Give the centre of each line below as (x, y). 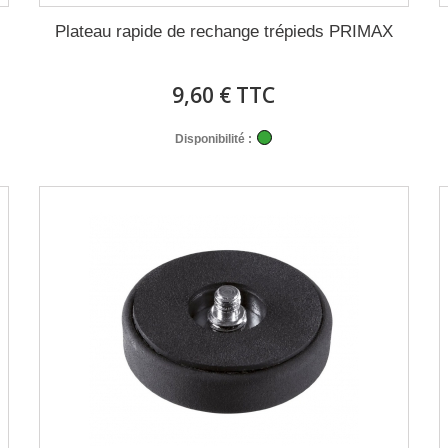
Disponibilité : (214, 139)
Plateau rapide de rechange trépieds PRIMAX (223, 31)
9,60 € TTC (224, 95)
